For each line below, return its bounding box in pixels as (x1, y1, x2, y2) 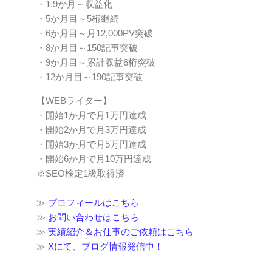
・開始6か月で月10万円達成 (36, 153, 151, 164)
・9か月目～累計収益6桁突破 (36, 56, 155, 67)
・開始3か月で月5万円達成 (36, 138, 146, 149)
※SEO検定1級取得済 (36, 168, 124, 178)
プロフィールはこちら (48, 197, 139, 208)
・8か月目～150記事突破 (36, 42, 138, 53)
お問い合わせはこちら (48, 211, 139, 222)
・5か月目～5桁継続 (36, 13, 119, 24)
